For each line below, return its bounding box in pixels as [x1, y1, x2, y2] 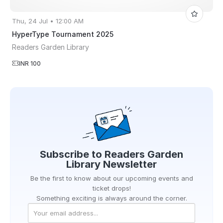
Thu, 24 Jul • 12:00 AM [12, 17, 84, 25]
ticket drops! [92, 184, 131, 193]
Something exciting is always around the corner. [36, 194, 187, 203]
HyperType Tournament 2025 [12, 30, 113, 38]
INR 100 [19, 60, 41, 67]
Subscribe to [40, 148, 105, 161]
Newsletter [103, 158, 157, 171]
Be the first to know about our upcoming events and [30, 174, 193, 183]
